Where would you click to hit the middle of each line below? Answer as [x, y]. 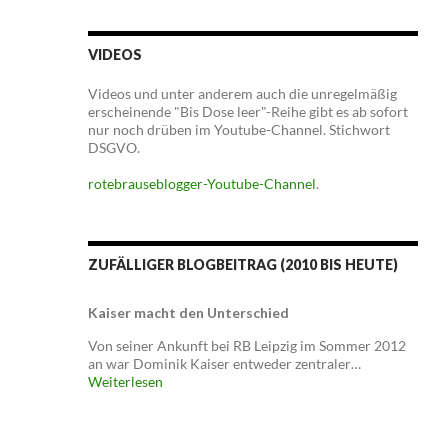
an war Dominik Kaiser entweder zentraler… [224, 363]
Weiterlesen [125, 381]
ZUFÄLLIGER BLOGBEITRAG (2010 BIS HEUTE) [242, 264]
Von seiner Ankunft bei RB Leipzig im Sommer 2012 [246, 345]
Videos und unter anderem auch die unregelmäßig [242, 93]
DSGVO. [113, 147]
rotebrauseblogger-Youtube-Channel [201, 183]
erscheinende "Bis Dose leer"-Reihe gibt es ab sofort [247, 111]
